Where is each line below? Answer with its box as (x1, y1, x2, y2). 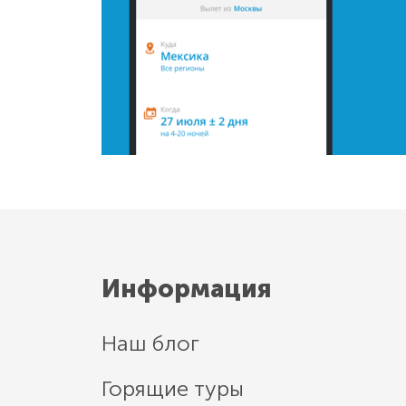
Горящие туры (101, 374, 244, 401)
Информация (101, 273, 272, 304)
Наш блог (101, 329, 199, 356)
